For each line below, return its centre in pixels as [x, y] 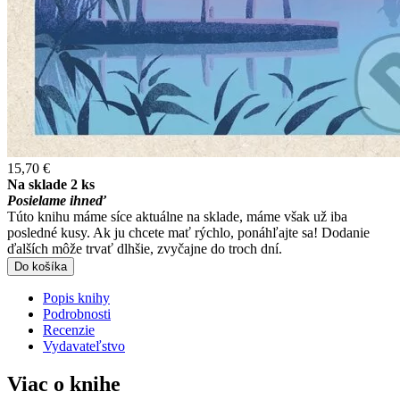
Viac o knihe [64, 383]
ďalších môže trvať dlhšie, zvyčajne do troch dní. [145, 248]
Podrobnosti [77, 313]
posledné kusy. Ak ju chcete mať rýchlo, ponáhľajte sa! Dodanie [188, 232]
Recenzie [69, 329]
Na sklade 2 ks [51, 184]
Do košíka [41, 266]
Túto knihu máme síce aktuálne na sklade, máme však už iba [177, 216]
